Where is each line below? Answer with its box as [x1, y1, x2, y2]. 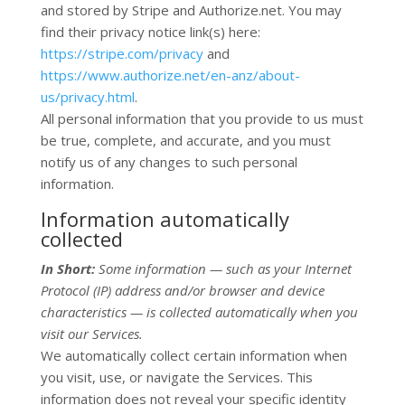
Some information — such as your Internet [98, 259, 352, 278]
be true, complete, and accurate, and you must [40, 131, 331, 149]
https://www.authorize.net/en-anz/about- [40, 66, 300, 84]
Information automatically [40, 205, 289, 232]
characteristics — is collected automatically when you [40, 303, 358, 321]
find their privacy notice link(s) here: [40, 23, 260, 41]
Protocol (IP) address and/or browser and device [40, 281, 325, 299]
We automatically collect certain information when [40, 346, 347, 364]
